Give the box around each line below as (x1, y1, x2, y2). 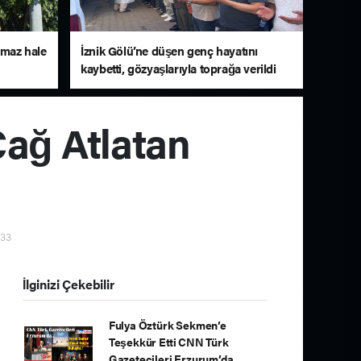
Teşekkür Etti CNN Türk (108, 334, 229, 351)
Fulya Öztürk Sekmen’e (108, 317, 226, 334)
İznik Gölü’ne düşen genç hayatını (81, 42, 259, 60)
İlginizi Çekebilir (23, 276, 114, 294)
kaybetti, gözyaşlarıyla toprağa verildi (81, 60, 276, 77)
